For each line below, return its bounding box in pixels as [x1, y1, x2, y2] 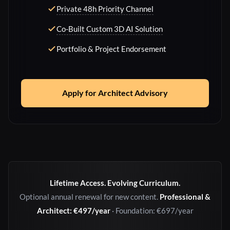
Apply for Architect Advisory [62, 88, 168, 99]
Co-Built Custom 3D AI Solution [56, 24, 163, 34]
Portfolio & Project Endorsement [56, 44, 166, 54]
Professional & [160, 192, 210, 202]
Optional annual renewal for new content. [20, 192, 160, 202]
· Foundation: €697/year [110, 206, 194, 216]
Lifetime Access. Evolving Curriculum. [50, 178, 180, 188]
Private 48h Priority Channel [56, 4, 154, 14]
